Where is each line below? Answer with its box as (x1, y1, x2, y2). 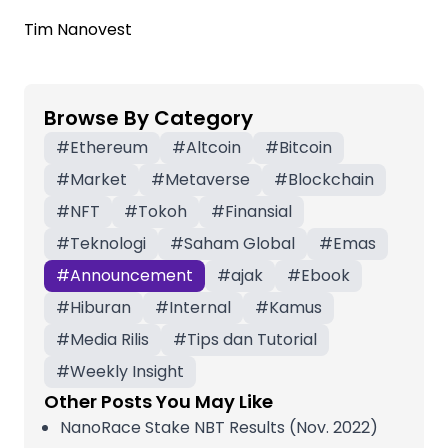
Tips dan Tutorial (187, 328, 317, 351)
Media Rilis (70, 328, 149, 351)
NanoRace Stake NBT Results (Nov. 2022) (60, 416, 378, 439)
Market (70, 168, 127, 191)
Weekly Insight (70, 360, 184, 383)
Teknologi (70, 232, 146, 255)
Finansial (225, 200, 292, 223)
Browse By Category (44, 104, 253, 132)
